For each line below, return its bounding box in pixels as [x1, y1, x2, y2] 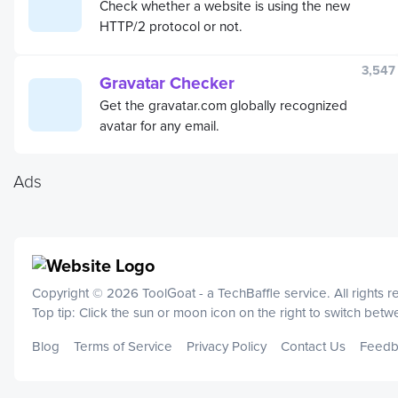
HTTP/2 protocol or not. [99, 15, 243, 36]
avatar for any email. [99, 115, 219, 135]
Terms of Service [74, 336, 172, 355]
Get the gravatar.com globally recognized [99, 94, 347, 115]
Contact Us [281, 336, 346, 355]
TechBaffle [218, 283, 281, 302]
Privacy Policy [187, 336, 267, 355]
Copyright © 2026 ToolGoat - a [32, 283, 218, 302]
